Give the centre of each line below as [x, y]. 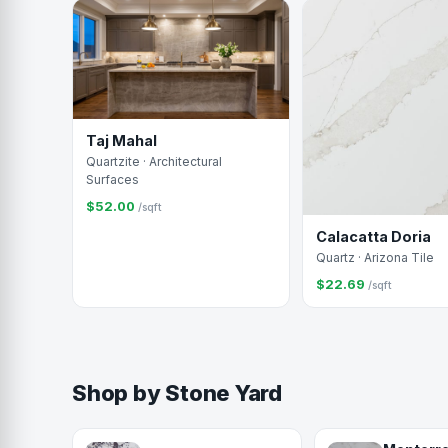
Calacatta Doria [373, 236]
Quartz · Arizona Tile [375, 257]
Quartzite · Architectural [154, 162]
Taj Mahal [121, 141]
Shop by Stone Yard [177, 392]
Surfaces [112, 180]
